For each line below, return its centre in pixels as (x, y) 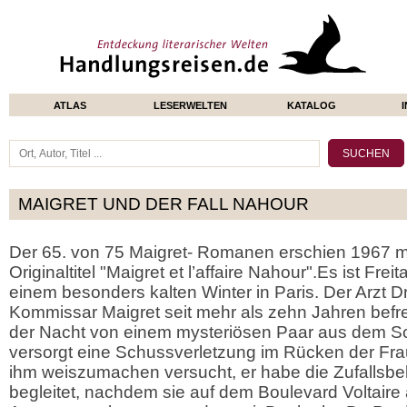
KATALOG (311, 105)
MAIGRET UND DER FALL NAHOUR (164, 204)
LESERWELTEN (190, 105)
